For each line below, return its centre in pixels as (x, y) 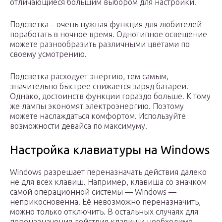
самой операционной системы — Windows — (93, 192)
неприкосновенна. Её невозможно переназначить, (105, 202)
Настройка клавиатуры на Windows (110, 150)
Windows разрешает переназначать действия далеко (108, 172)
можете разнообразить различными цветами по (100, 44)
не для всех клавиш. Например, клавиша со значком (108, 182)
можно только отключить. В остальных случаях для (104, 212)
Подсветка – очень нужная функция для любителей (106, 25)
